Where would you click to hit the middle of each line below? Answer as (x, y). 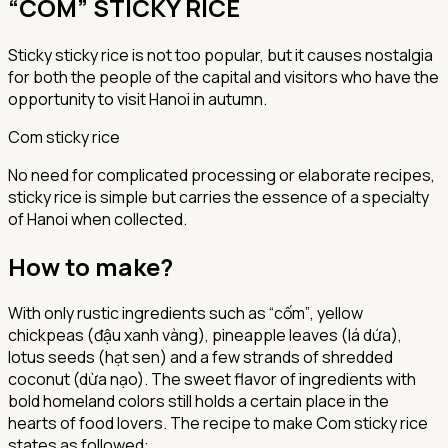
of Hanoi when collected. (97, 218)
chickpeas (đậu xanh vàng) (106, 335)
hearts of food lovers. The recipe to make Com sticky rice (218, 423)
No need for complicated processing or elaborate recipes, (221, 174)
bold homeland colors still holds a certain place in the (198, 401)
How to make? (90, 266)
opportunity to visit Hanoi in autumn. (137, 98)
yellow (340, 313)
